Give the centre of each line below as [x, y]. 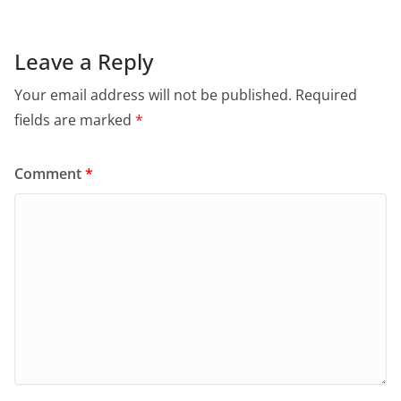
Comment [50, 173]
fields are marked [75, 119]
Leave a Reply [84, 61]
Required [326, 94]
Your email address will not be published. [153, 94]
